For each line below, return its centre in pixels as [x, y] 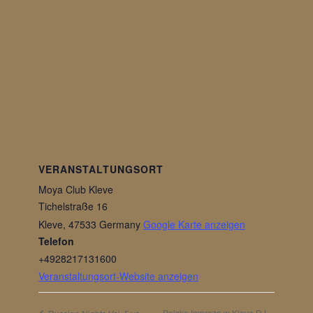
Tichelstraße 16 [73, 206]
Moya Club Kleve [76, 189]
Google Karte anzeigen [194, 224]
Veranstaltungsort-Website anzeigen [118, 276]
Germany [120, 224]
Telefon [56, 241]
